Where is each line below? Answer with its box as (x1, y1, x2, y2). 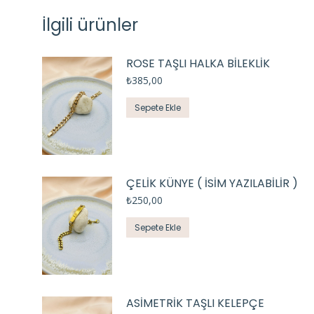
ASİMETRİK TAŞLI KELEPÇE (126, 294, 264, 311)
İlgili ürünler (42, 13, 138, 36)
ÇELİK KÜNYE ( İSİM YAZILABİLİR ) (126, 175, 298, 191)
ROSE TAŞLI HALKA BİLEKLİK (126, 55, 270, 71)
